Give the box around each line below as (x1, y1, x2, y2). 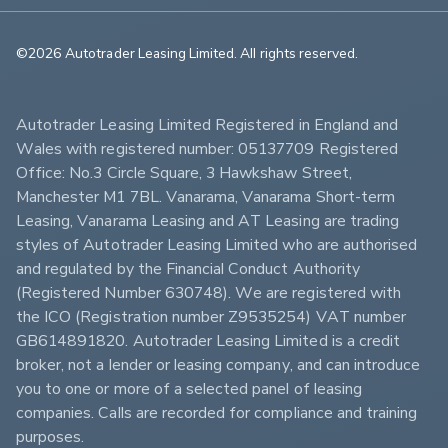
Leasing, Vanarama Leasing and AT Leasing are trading (16, 210, 404, 231)
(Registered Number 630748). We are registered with (16, 282, 406, 303)
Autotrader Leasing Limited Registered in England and (16, 114, 403, 135)
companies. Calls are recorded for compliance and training (16, 402, 422, 423)
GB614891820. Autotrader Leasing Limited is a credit (16, 330, 405, 351)
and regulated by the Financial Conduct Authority (16, 258, 364, 279)
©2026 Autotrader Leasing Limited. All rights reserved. (16, 44, 432, 62)
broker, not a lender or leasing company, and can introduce (16, 354, 425, 375)
